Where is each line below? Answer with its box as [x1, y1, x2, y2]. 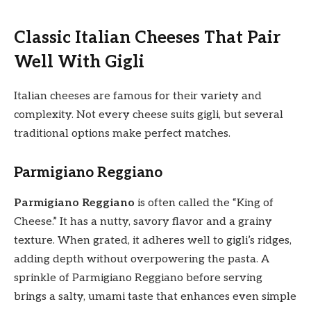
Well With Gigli [14, 52, 144, 73]
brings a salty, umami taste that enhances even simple [14, 290, 296, 304]
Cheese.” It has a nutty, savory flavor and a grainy [14, 215, 272, 229]
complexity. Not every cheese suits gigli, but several [14, 108, 283, 122]
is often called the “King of [135, 196, 274, 210]
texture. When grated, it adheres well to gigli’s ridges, [14, 234, 292, 248]
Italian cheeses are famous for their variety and [14, 90, 262, 103]
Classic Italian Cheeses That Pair [14, 28, 280, 49]
